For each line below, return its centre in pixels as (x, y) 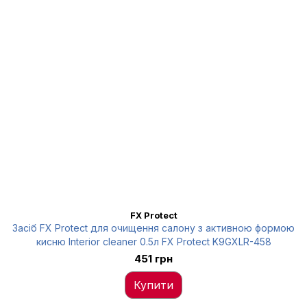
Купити (153, 285)
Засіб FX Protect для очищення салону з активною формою (153, 228)
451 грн (153, 259)
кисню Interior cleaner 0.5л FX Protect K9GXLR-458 (153, 242)
